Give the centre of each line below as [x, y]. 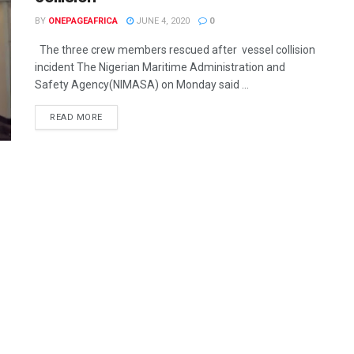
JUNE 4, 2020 [162, 21]
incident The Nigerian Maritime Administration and [160, 67]
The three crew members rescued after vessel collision [175, 50]
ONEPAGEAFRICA [83, 21]
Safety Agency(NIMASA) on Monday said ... [142, 85]
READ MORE [76, 117]
